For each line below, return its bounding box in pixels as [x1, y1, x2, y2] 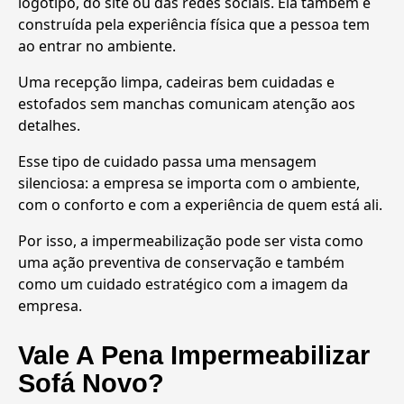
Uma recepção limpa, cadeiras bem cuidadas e [18, 71, 335, 92]
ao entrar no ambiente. [18, 35, 176, 56]
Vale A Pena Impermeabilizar [18, 341, 370, 371]
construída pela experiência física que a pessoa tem [18, 14, 370, 34]
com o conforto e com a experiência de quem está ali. [18, 194, 382, 215]
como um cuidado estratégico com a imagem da [18, 273, 348, 294]
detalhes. [18, 115, 80, 135]
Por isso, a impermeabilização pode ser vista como [18, 230, 363, 251]
